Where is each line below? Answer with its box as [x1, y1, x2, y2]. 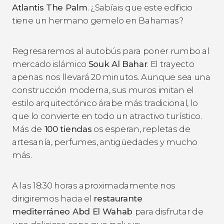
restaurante [93, 193, 142, 203]
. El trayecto [147, 58, 194, 69]
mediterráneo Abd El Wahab [12, 206, 132, 216]
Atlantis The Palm [12, 2, 87, 12]
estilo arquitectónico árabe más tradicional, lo [12, 97, 198, 108]
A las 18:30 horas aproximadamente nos [12, 180, 176, 190]
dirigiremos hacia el [12, 193, 94, 203]
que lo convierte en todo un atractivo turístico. [12, 110, 202, 121]
